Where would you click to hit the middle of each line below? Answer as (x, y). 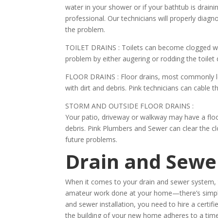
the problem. (85, 29)
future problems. (91, 139)
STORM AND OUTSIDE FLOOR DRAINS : (130, 106)
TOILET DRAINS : (93, 47)
